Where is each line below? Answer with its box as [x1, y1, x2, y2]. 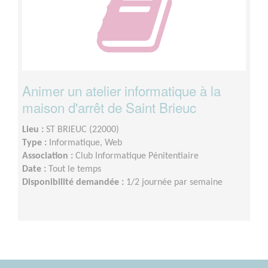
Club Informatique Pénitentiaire [75, 151, 199, 162]
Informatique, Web [49, 138, 122, 148]
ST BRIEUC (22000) [46, 125, 119, 135]
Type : [22, 138, 49, 148]
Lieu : [22, 125, 46, 135]
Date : [22, 165, 48, 175]
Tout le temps [48, 165, 101, 175]
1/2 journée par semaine [126, 178, 223, 188]
